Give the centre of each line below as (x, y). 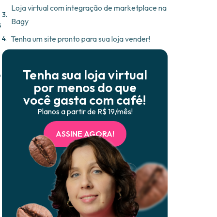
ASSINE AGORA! (85, 134)
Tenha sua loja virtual (85, 75)
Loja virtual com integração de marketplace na (89, 8)
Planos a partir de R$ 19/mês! (85, 112)
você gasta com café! (85, 100)
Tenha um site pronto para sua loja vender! (80, 39)
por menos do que (85, 88)
